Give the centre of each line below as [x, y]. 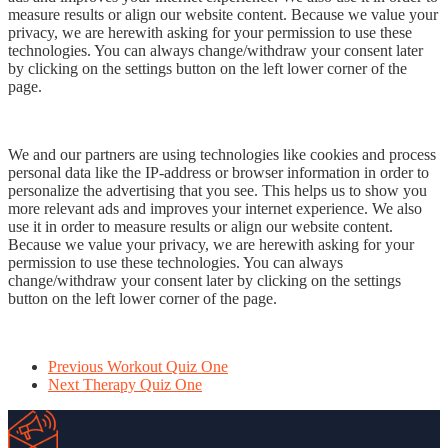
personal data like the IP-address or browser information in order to [218, 172]
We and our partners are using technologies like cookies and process [222, 154]
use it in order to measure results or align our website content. [200, 226]
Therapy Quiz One [142, 384]
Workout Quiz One [167, 366]
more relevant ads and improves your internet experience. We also [215, 208]
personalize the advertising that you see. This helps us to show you [217, 190]
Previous [75, 366]
